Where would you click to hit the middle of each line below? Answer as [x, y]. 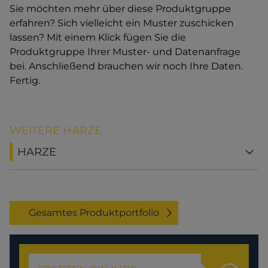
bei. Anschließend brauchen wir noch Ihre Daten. [126, 66]
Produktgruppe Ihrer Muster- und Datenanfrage [125, 52]
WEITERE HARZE [56, 131]
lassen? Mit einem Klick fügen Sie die [98, 38]
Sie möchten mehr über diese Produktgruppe [120, 9]
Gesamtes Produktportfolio [94, 213]
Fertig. [25, 81]
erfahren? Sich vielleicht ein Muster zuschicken [122, 23]
